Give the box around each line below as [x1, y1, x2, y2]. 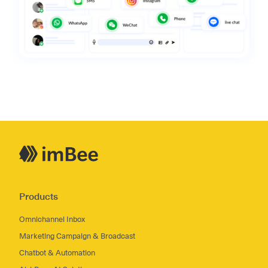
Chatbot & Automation [19, 247, 95, 258]
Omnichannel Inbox [19, 214, 85, 224]
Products [19, 190, 58, 202]
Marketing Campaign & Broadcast [19, 230, 135, 241]
